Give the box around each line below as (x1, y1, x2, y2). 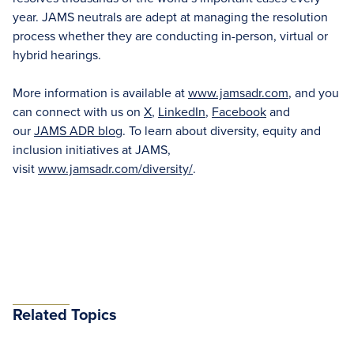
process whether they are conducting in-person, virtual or (13, 27, 328, 45)
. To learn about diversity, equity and (122, 122, 321, 140)
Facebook (212, 103, 266, 121)
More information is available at (13, 84, 188, 102)
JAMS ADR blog (34, 122, 122, 140)
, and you (288, 84, 339, 102)
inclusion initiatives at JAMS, (13, 141, 171, 159)
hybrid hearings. (13, 46, 101, 64)
